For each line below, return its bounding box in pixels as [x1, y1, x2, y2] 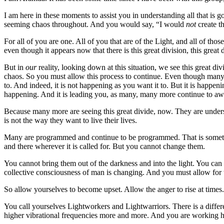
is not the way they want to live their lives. [4, 115, 139, 124]
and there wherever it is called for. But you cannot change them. [4, 141, 207, 150]
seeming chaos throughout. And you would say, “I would [4, 19, 186, 28]
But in [4, 62, 25, 71]
